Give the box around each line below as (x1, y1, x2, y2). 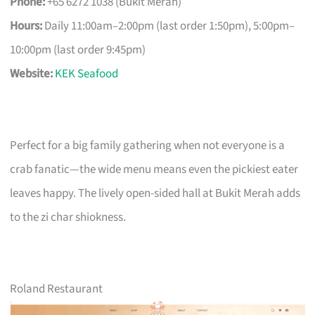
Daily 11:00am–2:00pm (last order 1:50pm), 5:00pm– (42, 17, 295, 34)
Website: (10, 65, 53, 82)
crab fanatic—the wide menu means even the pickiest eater (10, 160, 299, 178)
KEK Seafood (55, 65, 119, 82)
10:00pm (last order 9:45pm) (10, 41, 146, 58)
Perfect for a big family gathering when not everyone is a (10, 136, 285, 154)
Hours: (10, 17, 43, 34)
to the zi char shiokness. (10, 208, 127, 226)
